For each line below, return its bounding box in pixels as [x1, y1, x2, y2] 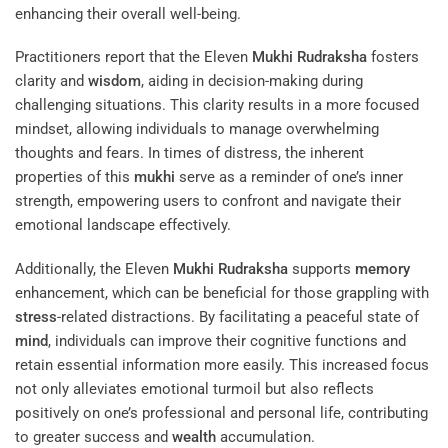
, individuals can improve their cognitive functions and [48, 331, 406, 350]
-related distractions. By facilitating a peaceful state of [57, 307, 419, 326]
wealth [172, 427, 216, 446]
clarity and [15, 72, 88, 91]
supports [288, 259, 355, 278]
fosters [367, 48, 419, 67]
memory [355, 259, 410, 278]
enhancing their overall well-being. [15, 4, 241, 23]
